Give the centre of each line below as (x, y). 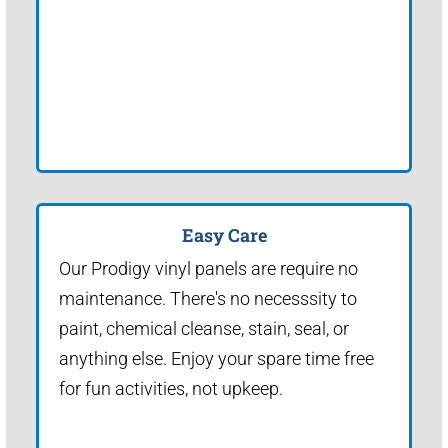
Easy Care (224, 234)
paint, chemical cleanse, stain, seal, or (204, 328)
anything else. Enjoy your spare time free (216, 358)
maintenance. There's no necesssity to (208, 298)
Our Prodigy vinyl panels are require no (208, 268)
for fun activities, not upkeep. (171, 388)
